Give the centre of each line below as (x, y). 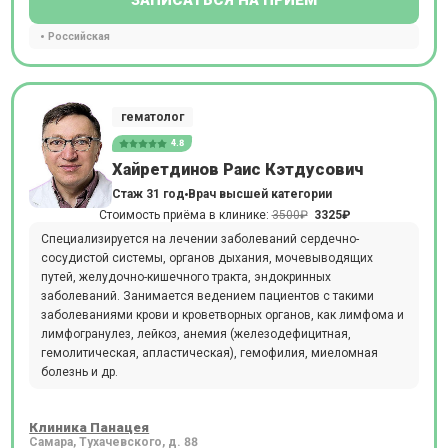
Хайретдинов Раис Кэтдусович (237, 169)
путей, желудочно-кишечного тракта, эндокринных (185, 276)
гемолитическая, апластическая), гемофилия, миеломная (209, 352)
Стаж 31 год (148, 193)
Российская (79, 36)
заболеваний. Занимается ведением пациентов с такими (207, 295)
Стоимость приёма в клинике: (185, 215)
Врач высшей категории (259, 193)
